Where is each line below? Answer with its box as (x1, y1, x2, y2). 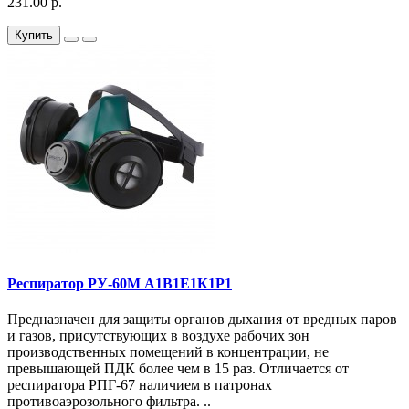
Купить (15, 27, 53, 42)
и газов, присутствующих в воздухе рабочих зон (7, 328, 309, 344)
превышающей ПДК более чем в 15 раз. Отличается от (7, 361, 349, 377)
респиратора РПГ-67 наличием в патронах (7, 377, 272, 393)
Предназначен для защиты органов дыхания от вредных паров (7, 311, 397, 328)
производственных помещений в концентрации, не (7, 344, 329, 361)
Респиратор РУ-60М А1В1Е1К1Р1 (7, 276, 232, 292)
